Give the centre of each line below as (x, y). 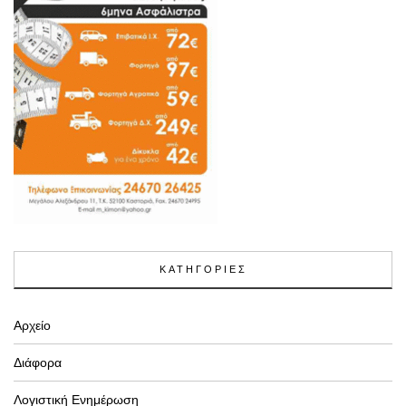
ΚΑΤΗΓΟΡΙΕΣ (203, 270)
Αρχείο (32, 326)
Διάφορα (38, 363)
